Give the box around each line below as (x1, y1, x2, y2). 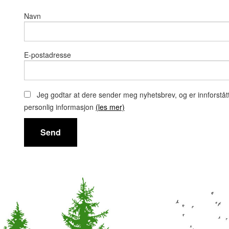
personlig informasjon (24, 102, 96, 112)
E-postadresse (24, 50, 71, 60)
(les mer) (96, 102, 125, 112)
